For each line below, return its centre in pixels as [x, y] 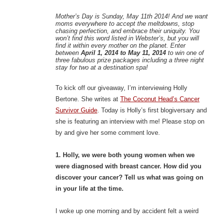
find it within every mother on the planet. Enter [120, 45]
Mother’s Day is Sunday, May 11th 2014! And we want [131, 16]
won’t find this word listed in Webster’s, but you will [127, 38]
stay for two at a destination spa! [101, 67]
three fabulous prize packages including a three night [129, 60]
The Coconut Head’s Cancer [160, 99]
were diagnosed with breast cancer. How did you [128, 166]
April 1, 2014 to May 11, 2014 [123, 53]
